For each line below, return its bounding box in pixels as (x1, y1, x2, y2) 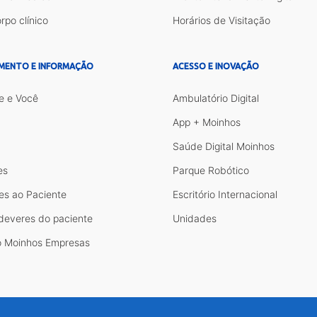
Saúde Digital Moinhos (173, 139, 275, 152)
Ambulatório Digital (173, 91, 259, 104)
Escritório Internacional (173, 188, 277, 200)
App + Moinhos (173, 115, 241, 128)
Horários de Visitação (173, 13, 270, 26)
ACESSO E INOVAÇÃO (173, 61, 259, 71)
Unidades (173, 212, 217, 224)
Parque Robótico (173, 163, 249, 176)
